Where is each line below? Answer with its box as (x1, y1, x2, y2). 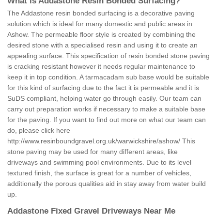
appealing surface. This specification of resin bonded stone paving (7, 52, 210, 60)
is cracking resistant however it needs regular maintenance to (7, 62, 195, 71)
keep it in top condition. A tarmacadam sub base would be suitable (7, 73, 209, 81)
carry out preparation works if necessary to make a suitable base (7, 105, 205, 113)
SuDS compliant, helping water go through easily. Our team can (7, 94, 201, 103)
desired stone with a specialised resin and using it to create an (7, 41, 198, 49)
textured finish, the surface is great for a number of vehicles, (7, 169, 191, 177)
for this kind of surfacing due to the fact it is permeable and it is (7, 84, 199, 92)
